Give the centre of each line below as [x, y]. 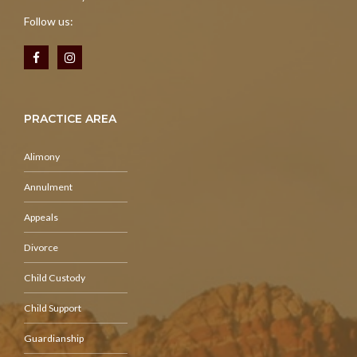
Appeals [41, 218]
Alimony [42, 157]
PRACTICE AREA [70, 118]
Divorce [41, 248]
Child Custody [55, 278]
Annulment [48, 187]
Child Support [53, 308]
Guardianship [54, 339]
